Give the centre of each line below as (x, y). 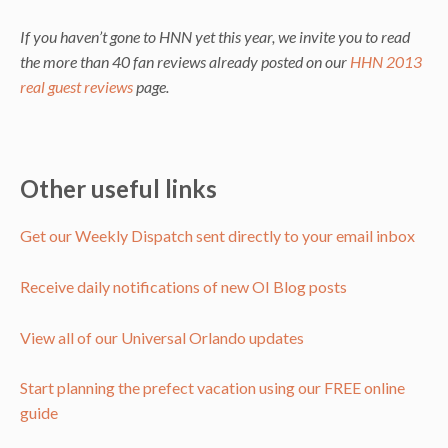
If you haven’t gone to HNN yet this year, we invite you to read (215, 37)
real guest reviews (76, 87)
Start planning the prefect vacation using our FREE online (212, 388)
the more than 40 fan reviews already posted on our (185, 62)
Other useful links (118, 189)
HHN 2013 (386, 62)
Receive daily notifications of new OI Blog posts (183, 286)
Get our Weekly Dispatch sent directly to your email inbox (217, 236)
